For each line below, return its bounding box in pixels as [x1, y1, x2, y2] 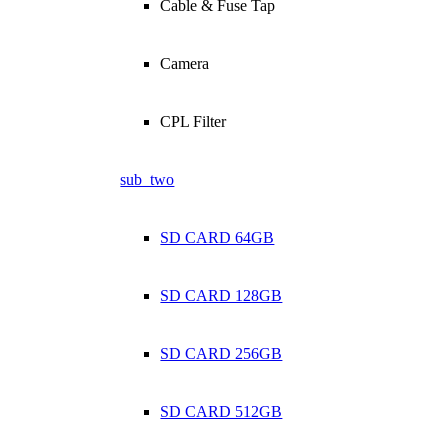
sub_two [120, 171, 175, 188]
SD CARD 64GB [160, 229, 275, 246]
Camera [160, 55, 210, 72]
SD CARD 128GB [160, 287, 283, 304]
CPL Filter [160, 113, 227, 130]
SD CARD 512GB [160, 403, 283, 420]
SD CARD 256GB [160, 345, 283, 362]
